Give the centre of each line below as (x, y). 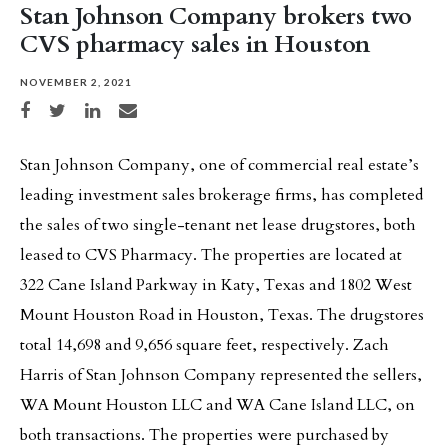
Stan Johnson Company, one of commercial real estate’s (219, 165)
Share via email (149, 108)
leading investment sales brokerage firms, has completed (221, 195)
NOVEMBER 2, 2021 (76, 82)
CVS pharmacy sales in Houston (195, 45)
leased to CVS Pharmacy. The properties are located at (211, 255)
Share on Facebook (57, 108)
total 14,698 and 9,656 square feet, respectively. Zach (204, 345)
